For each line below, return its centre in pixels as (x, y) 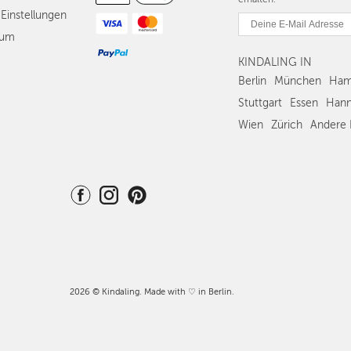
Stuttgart (260, 103)
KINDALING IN (275, 63)
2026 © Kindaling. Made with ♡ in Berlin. (152, 292)
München (298, 81)
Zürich (287, 125)
